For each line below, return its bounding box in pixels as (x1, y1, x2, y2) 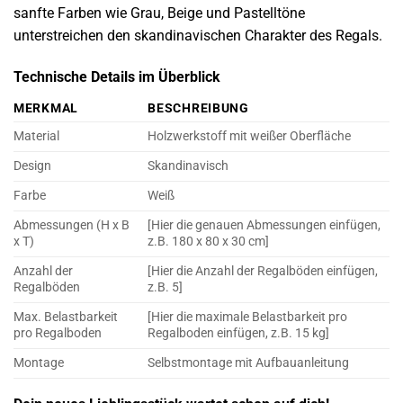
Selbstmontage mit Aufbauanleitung (148, 354, 350, 371)
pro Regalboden (13, 325, 102, 341)
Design (13, 157, 51, 174)
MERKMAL (13, 100, 79, 116)
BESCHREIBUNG (148, 100, 249, 116)
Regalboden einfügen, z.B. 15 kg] (148, 325, 330, 341)
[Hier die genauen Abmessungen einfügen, (148, 217, 381, 233)
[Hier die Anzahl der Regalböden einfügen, (148, 263, 379, 279)
